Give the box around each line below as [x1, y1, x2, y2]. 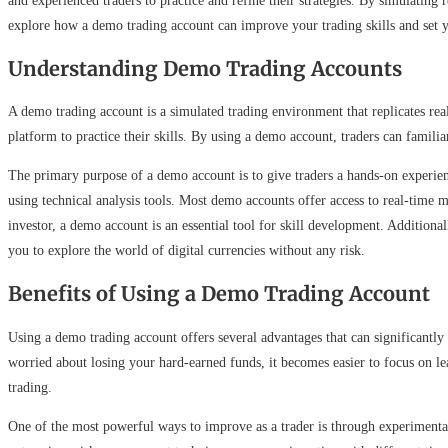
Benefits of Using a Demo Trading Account [8, 280, 430, 306]
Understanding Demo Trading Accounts [8, 55, 402, 81]
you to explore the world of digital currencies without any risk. [8, 243, 365, 259]
